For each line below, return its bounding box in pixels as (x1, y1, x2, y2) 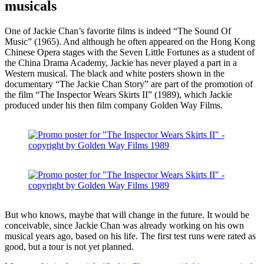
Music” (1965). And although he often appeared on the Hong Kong (5, 37, 255, 47)
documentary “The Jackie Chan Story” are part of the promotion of (5, 79, 253, 90)
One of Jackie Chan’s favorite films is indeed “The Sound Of (5, 26, 231, 37)
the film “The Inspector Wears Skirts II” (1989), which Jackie (5, 90, 232, 100)
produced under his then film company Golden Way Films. (5, 100, 223, 111)
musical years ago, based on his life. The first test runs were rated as (5, 231, 256, 242)
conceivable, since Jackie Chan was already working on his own (5, 220, 244, 231)
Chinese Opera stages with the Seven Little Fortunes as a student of (5, 47, 255, 58)
